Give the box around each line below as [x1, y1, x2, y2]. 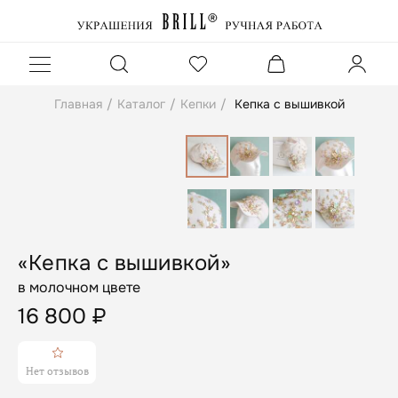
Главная [53, 96, 102, 112]
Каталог [116, 96, 165, 112]
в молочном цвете [18, 277, 140, 297]
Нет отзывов [25, 364, 89, 378]
